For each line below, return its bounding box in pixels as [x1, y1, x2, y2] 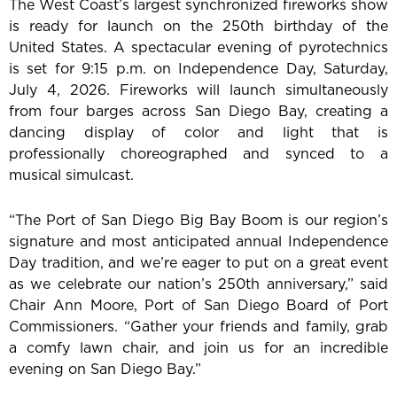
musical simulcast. [9, 165, 134, 185]
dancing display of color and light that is [9, 122, 388, 143]
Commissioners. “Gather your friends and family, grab [9, 316, 388, 337]
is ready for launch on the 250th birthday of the [9, 16, 388, 36]
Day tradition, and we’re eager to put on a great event [9, 253, 388, 273]
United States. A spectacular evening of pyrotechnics [9, 37, 388, 58]
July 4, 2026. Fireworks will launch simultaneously [9, 80, 388, 100]
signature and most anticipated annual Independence [9, 231, 388, 252]
